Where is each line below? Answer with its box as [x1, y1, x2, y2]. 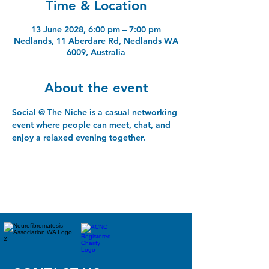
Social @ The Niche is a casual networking [12, 106, 180, 118]
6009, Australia [67, 46, 125, 58]
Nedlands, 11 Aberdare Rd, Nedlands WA [14, 35, 178, 46]
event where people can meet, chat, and [12, 119, 173, 130]
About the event [44, 79, 148, 96]
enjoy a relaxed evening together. [12, 131, 145, 143]
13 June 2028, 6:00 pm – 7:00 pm [31, 23, 161, 35]
